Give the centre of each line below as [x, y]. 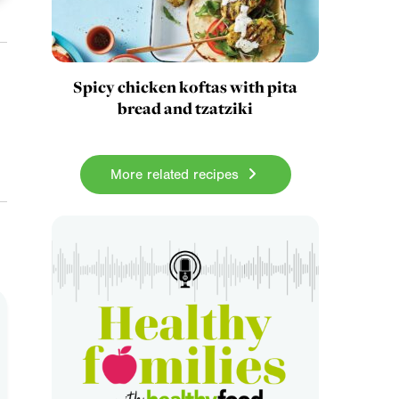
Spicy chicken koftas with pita [186, 86]
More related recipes [176, 174]
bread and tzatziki [186, 108]
